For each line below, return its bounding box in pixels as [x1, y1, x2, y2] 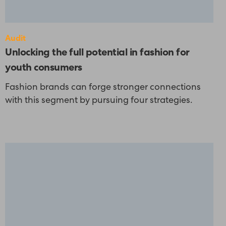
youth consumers [5, 63, 82, 74]
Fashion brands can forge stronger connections [5, 83, 201, 92]
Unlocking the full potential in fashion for [5, 48, 190, 59]
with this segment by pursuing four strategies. [5, 96, 193, 105]
